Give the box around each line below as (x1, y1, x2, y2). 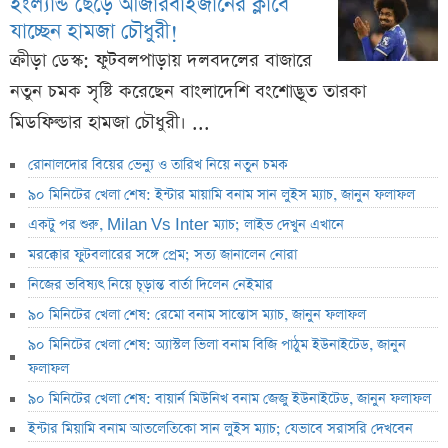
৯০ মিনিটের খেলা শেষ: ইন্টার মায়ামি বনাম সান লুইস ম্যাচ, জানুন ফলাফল (28, 185, 415, 206)
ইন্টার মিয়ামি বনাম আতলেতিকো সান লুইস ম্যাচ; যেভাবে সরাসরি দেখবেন (28, 419, 413, 440)
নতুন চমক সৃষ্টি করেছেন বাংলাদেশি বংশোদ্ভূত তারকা (10, 79, 366, 105)
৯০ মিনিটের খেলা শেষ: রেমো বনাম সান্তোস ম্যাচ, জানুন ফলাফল (28, 305, 366, 326)
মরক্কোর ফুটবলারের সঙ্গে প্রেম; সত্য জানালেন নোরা (28, 245, 297, 266)
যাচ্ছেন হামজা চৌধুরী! (10, 17, 178, 47)
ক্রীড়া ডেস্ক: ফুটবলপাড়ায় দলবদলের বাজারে (10, 48, 312, 74)
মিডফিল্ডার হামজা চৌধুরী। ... (10, 110, 210, 136)
